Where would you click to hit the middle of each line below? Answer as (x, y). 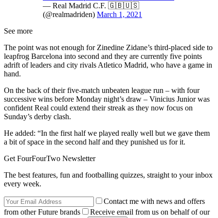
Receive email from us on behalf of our (150, 212)
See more (18, 31)
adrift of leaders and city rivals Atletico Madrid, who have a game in (108, 65)
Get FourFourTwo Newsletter (50, 158)
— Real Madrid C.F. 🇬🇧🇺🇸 (91, 5)
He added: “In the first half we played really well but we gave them (107, 133)
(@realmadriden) (70, 14)
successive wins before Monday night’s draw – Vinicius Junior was (107, 99)
